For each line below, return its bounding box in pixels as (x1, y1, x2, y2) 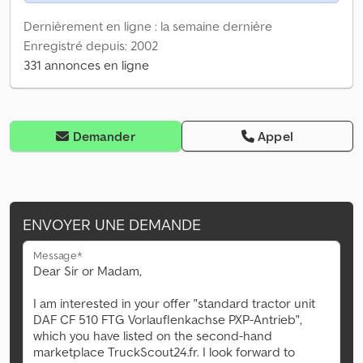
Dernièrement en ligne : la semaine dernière (23, 18, 272, 35)
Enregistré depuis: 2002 (23, 37, 158, 54)
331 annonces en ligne (23, 57, 149, 74)
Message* (33, 248, 83, 263)
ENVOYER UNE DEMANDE (23, 214, 201, 236)
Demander (72, 128, 135, 145)
